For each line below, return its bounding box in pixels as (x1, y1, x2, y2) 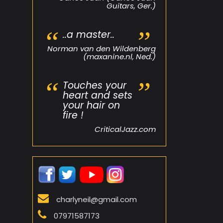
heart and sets (63, 88, 132, 102)
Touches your (63, 78, 126, 92)
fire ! (63, 108, 84, 122)
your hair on (63, 98, 120, 112)
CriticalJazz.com (95, 123, 156, 134)
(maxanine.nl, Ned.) (83, 51, 156, 62)
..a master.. (63, 27, 114, 41)
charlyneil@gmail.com (56, 194, 137, 205)
